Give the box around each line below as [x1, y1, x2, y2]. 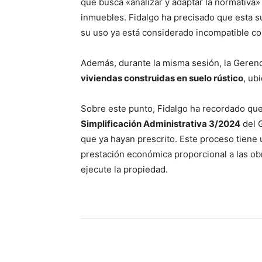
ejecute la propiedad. [81, 164, 168, 175]
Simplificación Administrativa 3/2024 [81, 118, 240, 130]
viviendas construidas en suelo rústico [81, 73, 243, 84]
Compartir [110, 244, 144, 253]
